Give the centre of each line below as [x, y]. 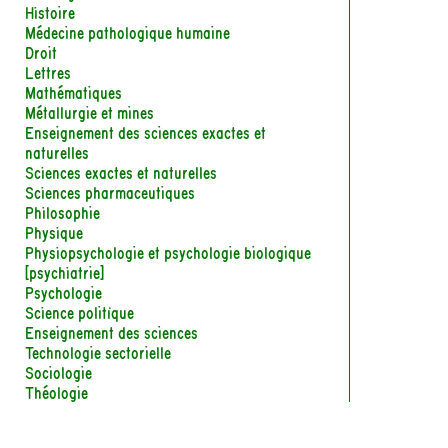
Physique [54, 231]
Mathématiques [74, 91]
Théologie [57, 391]
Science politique [80, 311]
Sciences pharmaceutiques [110, 191]
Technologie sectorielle [98, 351]
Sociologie [59, 371]
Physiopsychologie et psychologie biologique [168, 251]
